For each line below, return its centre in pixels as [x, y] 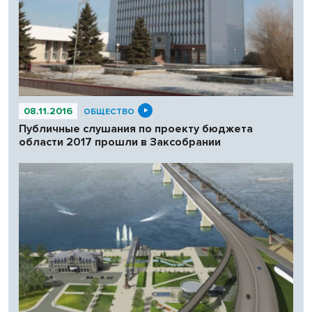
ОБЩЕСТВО [109, 112]
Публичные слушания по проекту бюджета [136, 129]
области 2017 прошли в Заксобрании [120, 142]
